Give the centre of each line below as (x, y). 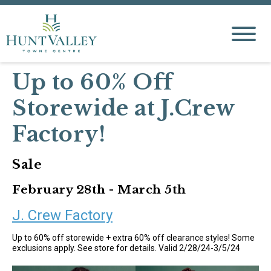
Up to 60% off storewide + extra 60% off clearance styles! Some (133, 238)
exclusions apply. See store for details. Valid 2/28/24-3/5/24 (126, 248)
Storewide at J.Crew (124, 108)
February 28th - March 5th (99, 189)
